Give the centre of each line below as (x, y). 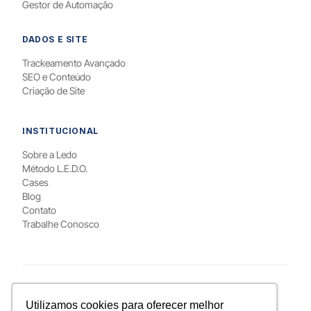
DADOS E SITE (55, 39)
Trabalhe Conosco (61, 224)
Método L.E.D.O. (55, 168)
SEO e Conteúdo (57, 76)
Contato (39, 210)
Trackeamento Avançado (74, 62)
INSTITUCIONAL (60, 131)
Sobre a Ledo (50, 154)
